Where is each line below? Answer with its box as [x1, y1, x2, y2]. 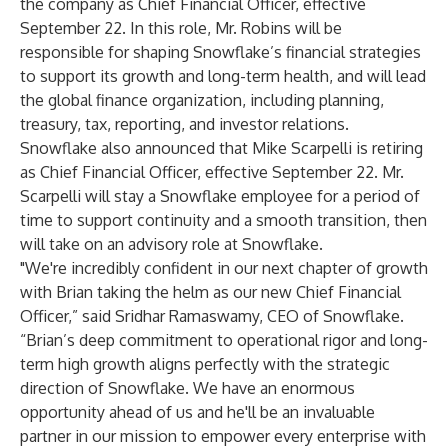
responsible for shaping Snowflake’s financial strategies [20, 42, 421, 62]
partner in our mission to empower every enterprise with [20, 426, 426, 446]
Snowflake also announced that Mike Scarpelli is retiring [20, 138, 423, 158]
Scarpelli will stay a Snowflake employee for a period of [20, 186, 420, 206]
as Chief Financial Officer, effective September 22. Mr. [20, 162, 404, 182]
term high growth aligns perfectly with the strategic [20, 354, 390, 374]
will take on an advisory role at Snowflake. [20, 234, 323, 254]
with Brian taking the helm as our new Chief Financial [20, 282, 401, 302]
